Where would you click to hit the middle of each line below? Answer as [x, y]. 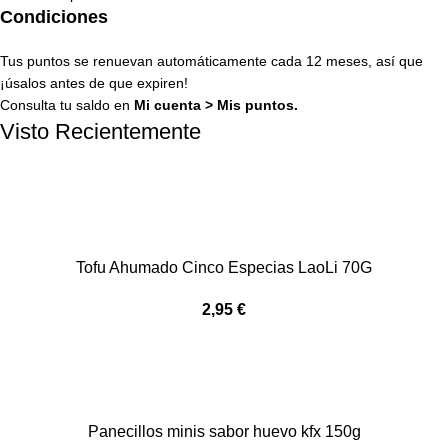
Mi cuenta [167, 104]
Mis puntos [255, 104]
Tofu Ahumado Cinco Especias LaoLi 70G [224, 267]
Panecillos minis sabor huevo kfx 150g [224, 431]
